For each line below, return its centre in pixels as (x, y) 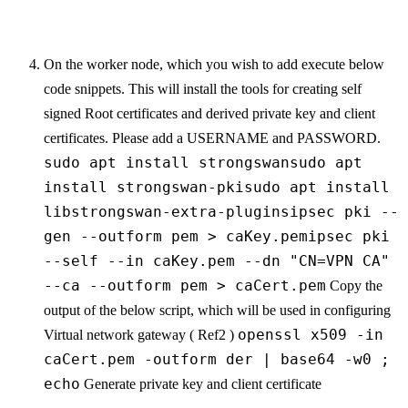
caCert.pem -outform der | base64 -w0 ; (217, 360)
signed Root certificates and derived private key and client (209, 114)
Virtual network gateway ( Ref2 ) (141, 335)
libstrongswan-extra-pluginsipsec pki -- (221, 212)
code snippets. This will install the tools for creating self (203, 89)
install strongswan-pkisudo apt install (217, 188)
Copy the (354, 286)
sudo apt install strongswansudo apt (203, 163)
